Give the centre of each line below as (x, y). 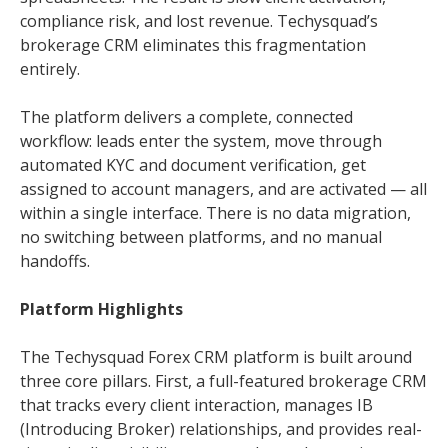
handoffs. (55, 260)
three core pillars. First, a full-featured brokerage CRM (223, 380)
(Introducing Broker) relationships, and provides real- (221, 428)
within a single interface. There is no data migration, (215, 212)
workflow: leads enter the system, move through (201, 140)
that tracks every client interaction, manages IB (196, 404)
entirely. (50, 68)
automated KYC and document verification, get (193, 164)
